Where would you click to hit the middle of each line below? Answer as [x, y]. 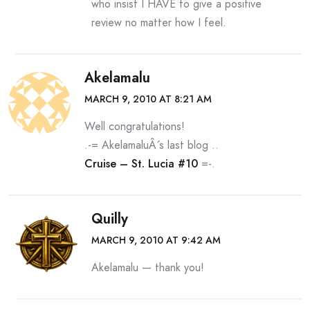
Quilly [110, 219]
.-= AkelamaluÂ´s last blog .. [152, 145]
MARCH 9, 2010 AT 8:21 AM [148, 99]
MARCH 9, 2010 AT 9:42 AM [156, 240]
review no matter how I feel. [159, 22]
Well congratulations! [135, 126]
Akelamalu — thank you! [148, 267]
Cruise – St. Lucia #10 [141, 164]
